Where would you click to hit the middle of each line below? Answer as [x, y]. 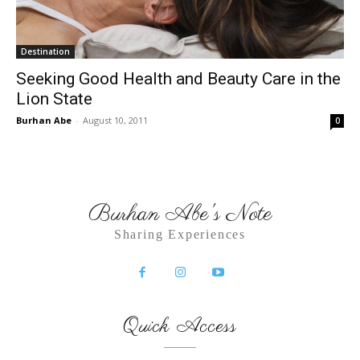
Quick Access [180, 326]
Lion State [54, 99]
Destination [45, 51]
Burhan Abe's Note [180, 214]
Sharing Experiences [180, 234]
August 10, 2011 [115, 120]
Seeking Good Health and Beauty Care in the [178, 79]
